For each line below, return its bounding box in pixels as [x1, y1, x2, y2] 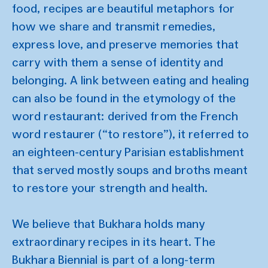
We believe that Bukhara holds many [12, 217, 205, 232]
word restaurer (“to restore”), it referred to [12, 127, 249, 142]
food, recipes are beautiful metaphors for [12, 1, 234, 16]
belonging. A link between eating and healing [12, 73, 249, 88]
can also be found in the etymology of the [12, 91, 236, 106]
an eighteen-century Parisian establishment [12, 145, 245, 160]
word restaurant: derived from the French [12, 109, 238, 124]
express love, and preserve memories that [12, 37, 239, 52]
